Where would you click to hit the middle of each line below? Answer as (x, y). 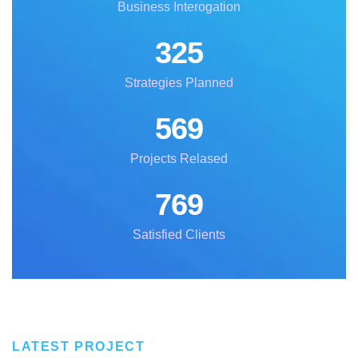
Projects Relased (179, 158)
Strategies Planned (179, 82)
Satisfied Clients (179, 234)
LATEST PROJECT (79, 346)
